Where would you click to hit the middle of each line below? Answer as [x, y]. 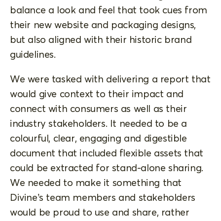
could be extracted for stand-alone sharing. [107, 167]
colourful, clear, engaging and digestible [98, 138]
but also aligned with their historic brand [101, 39]
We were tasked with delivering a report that [110, 78]
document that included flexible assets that [107, 152]
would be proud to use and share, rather [100, 212]
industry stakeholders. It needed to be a [99, 123]
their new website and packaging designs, [103, 24]
